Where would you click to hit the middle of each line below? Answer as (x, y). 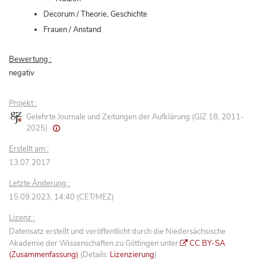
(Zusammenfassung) (44, 255)
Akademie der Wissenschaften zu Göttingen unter (94, 244)
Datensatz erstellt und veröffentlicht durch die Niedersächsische (117, 232)
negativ (22, 73)
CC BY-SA (208, 244)
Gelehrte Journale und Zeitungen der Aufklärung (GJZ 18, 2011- (135, 117)
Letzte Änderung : (39, 184)
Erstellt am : (29, 149)
